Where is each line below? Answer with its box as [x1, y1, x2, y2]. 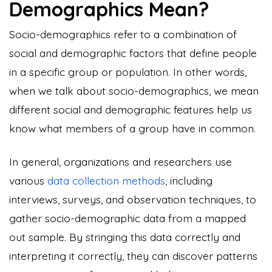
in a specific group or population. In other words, [9, 64, 246, 78]
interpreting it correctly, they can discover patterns [9, 248, 257, 262]
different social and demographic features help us [9, 102, 252, 116]
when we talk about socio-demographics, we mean [9, 83, 259, 97]
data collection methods [47, 173, 165, 187]
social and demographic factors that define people [9, 46, 257, 59]
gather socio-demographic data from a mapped [9, 211, 246, 225]
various [9, 173, 47, 187]
